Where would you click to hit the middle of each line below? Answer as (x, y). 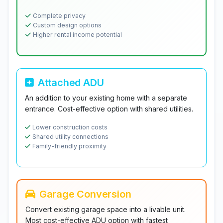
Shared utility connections (70, 137)
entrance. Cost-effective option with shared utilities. (109, 109)
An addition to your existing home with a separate (106, 98)
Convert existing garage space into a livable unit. (106, 209)
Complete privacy (59, 16)
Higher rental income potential (77, 35)
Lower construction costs (70, 127)
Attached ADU (71, 83)
